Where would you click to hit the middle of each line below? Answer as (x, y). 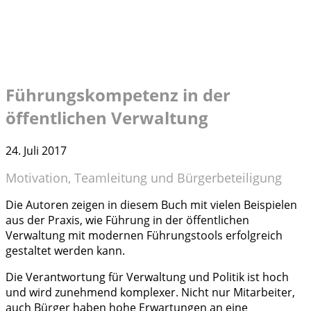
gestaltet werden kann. (65, 251)
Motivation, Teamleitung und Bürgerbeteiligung (144, 178)
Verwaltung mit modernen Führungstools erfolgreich (144, 235)
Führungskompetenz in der (118, 95)
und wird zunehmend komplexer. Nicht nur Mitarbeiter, (150, 292)
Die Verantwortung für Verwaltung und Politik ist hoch (147, 277)
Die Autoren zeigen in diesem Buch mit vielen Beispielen (151, 205)
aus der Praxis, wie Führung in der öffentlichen (127, 220)
